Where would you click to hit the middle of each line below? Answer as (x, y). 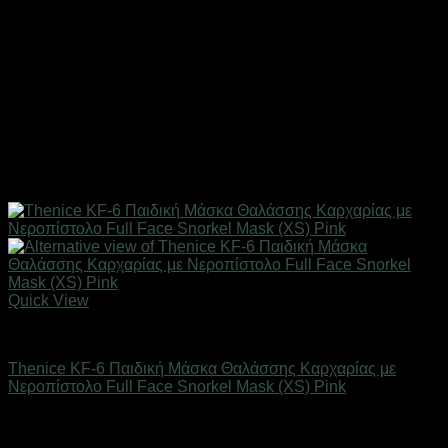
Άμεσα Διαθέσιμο (68, 420)
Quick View (48, 300)
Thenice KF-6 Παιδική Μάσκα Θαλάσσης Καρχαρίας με (202, 368)
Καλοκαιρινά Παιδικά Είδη (100, 334)
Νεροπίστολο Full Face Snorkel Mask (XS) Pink (177, 386)
